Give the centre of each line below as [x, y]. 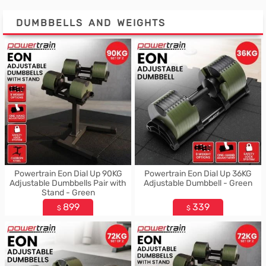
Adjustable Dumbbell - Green [198, 183]
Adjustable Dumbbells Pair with [68, 183]
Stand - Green [68, 193]
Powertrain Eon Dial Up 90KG [68, 174]
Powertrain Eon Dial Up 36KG [198, 174]
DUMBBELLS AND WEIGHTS [91, 23]
